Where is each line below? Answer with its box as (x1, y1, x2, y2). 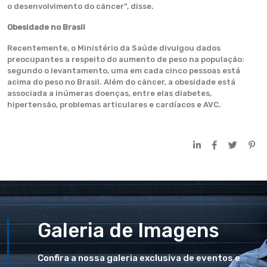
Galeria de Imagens (38, 219, 219, 242)
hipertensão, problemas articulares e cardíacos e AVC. (7, 100, 221, 109)
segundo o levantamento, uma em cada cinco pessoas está (7, 66, 240, 75)
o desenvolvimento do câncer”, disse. (7, 2, 154, 11)
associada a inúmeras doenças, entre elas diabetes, (7, 89, 212, 98)
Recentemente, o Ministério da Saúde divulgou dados (7, 44, 221, 52)
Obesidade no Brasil (7, 23, 85, 32)
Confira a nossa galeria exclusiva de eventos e (38, 253, 240, 263)
